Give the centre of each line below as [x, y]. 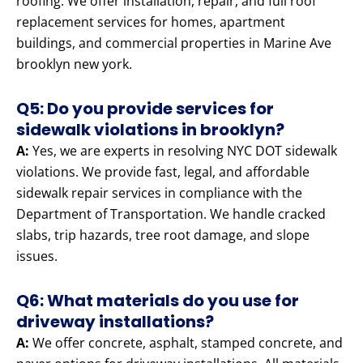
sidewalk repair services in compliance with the [159, 193]
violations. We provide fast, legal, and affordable [163, 172]
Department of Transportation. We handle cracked [171, 214]
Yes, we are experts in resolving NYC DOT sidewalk [183, 151]
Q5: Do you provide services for [145, 109]
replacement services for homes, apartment [151, 22]
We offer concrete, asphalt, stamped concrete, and [186, 343]
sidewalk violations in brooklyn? [150, 130]
